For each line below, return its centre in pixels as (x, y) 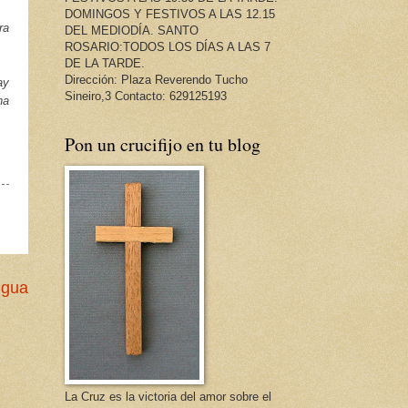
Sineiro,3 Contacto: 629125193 (146, 96)
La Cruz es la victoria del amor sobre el (168, 396)
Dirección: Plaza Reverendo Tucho (156, 79)
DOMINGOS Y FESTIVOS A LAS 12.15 (170, 14)
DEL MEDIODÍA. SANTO (132, 30)
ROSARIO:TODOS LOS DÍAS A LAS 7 (168, 46)
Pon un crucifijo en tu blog (163, 144)
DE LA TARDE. (105, 63)
